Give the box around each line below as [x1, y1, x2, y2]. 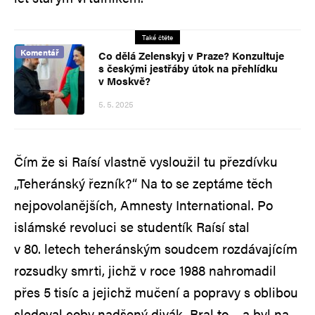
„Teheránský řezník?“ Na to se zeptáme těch [14, 173, 273, 193]
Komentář [20, 45, 59, 58]
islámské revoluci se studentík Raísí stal [14, 217, 250, 236]
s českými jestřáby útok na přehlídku [98, 60, 278, 75]
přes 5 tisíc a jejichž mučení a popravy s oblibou [14, 282, 298, 302]
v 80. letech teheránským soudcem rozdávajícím [14, 238, 297, 258]
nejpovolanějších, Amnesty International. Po [14, 195, 273, 214]
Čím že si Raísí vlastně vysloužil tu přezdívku [14, 151, 278, 171]
